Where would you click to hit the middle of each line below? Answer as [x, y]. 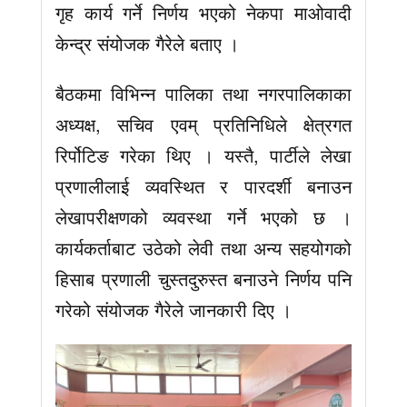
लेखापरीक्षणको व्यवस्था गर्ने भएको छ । [203, 216]
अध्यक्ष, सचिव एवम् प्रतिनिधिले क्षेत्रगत [203, 124]
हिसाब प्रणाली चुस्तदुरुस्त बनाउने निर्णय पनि [203, 278]
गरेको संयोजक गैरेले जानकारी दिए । [174, 309]
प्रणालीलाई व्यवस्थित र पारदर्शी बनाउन [203, 185]
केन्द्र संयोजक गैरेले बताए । [147, 44]
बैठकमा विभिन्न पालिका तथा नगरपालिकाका [203, 93]
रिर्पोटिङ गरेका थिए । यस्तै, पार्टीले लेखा [203, 154]
